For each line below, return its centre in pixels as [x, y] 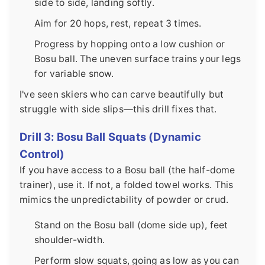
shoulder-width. [70, 240]
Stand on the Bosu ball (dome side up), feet [131, 225]
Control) [42, 153]
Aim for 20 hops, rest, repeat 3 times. [118, 23]
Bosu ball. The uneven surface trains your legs [138, 59]
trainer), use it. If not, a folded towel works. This [127, 185]
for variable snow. [74, 73]
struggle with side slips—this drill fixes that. [118, 109]
